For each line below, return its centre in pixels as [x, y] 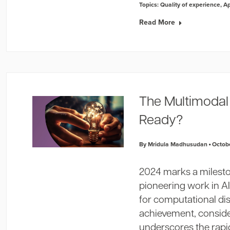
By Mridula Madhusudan [174, 144]
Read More [157, 22]
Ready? [161, 121]
